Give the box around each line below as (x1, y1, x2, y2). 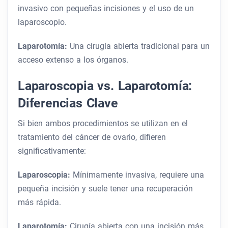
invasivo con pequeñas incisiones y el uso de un (18, 4, 194, 14)
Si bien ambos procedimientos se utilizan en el (18, 119, 188, 129)
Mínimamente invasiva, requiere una (73, 170, 204, 180)
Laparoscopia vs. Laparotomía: (18, 78, 192, 94)
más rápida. (18, 197, 61, 208)
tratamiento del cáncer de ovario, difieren (18, 132, 166, 142)
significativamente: (18, 146, 86, 156)
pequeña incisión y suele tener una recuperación (18, 184, 193, 194)
